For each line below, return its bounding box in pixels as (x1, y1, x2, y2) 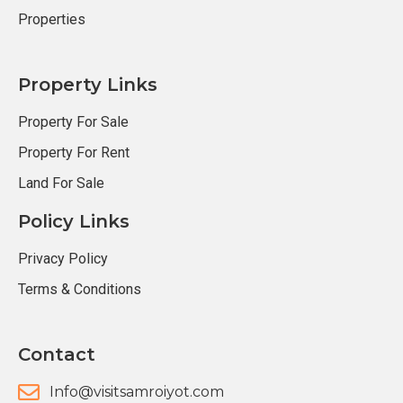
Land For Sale (18, 174, 104, 192)
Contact (18, 343, 95, 365)
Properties (18, 10, 85, 28)
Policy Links (18, 210, 130, 232)
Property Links (18, 73, 157, 95)
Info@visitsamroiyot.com (49, 382, 224, 400)
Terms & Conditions (18, 280, 141, 298)
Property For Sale (18, 112, 129, 130)
